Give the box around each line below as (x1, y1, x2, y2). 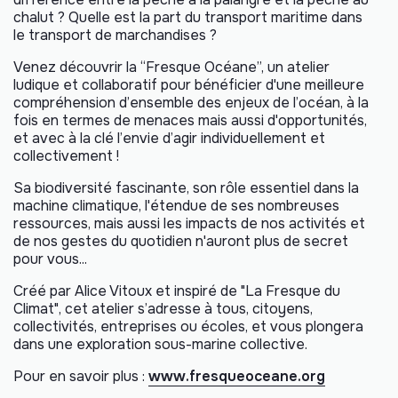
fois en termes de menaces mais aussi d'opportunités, (13, 110, 367, 130)
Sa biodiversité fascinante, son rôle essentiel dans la (13, 178, 359, 197)
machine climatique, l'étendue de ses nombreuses (13, 195, 339, 215)
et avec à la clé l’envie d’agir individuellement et (13, 128, 325, 147)
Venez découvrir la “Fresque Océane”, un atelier (13, 57, 330, 76)
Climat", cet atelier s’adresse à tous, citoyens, (13, 298, 313, 318)
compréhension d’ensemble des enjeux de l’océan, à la (13, 92, 369, 112)
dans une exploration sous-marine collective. (13, 334, 307, 354)
